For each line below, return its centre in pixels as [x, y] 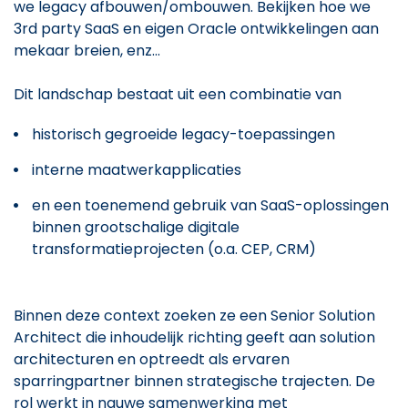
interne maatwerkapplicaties [137, 169]
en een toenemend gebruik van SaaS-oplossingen [210, 205]
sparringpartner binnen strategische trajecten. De [194, 381]
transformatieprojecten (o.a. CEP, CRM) [174, 249]
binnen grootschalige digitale [136, 227]
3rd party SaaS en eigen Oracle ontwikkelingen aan [196, 28]
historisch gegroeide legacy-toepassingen [184, 134]
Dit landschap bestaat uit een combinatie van [178, 94]
